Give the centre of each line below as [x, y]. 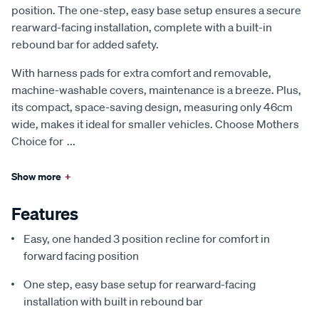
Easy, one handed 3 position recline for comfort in [147, 239]
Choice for [37, 141]
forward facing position [81, 256]
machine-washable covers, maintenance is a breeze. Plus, [156, 90]
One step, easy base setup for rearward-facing [140, 284]
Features [45, 214]
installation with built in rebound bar [113, 302]
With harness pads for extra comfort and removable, [141, 73]
